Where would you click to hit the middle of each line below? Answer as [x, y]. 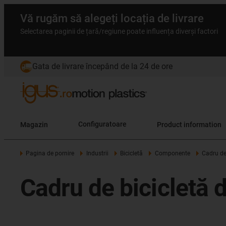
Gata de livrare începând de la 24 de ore [102, 66]
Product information [189, 124]
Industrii [97, 153]
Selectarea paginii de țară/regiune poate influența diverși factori [119, 31]
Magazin [34, 124]
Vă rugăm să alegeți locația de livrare [112, 18]
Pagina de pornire [50, 153]
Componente [172, 153]
